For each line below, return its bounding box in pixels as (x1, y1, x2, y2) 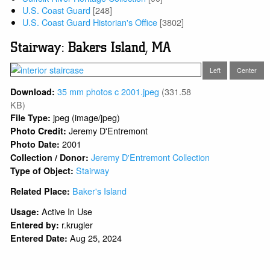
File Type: (10, 111, 51, 124)
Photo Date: (10, 137, 63, 150)
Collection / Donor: (10, 151, 92, 163)
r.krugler (61, 218, 93, 231)
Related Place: (10, 184, 73, 197)
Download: (10, 85, 55, 98)
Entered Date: (10, 231, 68, 244)
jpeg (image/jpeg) (53, 110, 121, 124)
